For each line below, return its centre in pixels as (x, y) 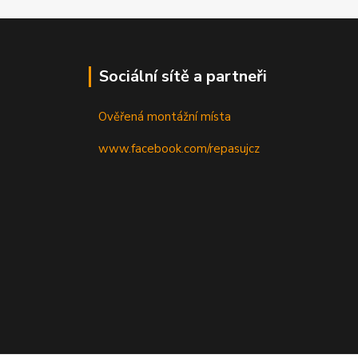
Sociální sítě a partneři (183, 77)
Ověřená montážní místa (164, 117)
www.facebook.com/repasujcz (179, 149)
